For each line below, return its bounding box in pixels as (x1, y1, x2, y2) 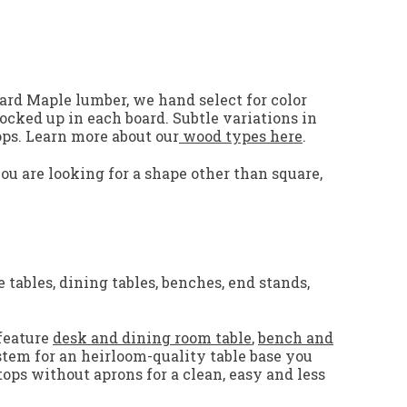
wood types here (179, 126, 303, 146)
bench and (258, 328, 333, 348)
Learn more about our (22, 126, 179, 146)
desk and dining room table (53, 328, 252, 348)
